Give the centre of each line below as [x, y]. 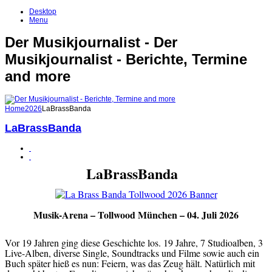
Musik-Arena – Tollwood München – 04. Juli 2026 [136, 215]
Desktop [43, 12]
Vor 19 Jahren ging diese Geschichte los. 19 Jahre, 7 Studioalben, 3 [134, 243]
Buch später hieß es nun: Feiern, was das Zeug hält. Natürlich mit [130, 263]
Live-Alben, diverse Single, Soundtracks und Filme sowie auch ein [132, 253]
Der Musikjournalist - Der [91, 42]
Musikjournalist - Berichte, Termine [126, 59]
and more [38, 76]
